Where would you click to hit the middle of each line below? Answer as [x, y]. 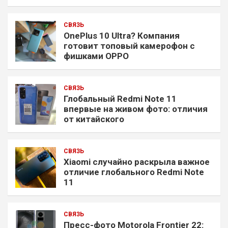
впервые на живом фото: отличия [136, 109]
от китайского [94, 119]
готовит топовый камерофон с [129, 46]
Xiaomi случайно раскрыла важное [137, 162]
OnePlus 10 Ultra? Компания [122, 35]
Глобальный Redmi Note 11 [120, 98]
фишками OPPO [96, 56]
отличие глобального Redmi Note [134, 172]
